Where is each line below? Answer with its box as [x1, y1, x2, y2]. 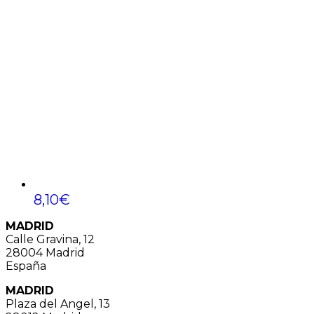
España [6, 259, 46, 273]
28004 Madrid [6, 245, 85, 259]
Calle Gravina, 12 [6, 232, 95, 246]
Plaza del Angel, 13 [6, 296, 110, 310]
